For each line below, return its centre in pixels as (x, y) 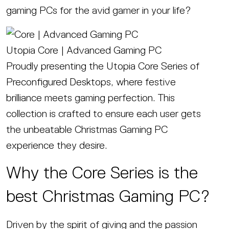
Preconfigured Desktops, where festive (91, 82)
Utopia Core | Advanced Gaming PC (84, 50)
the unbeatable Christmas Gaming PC (87, 130)
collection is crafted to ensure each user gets (104, 114)
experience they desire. (57, 145)
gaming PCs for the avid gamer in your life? (99, 10)
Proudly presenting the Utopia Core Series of (103, 66)
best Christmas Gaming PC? (108, 196)
